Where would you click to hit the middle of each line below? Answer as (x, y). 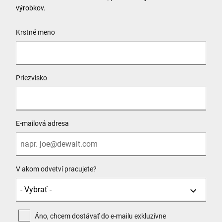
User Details (33, 24)
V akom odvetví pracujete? (56, 169)
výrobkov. (31, 8)
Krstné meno (35, 32)
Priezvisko (31, 78)
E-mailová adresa (42, 123)
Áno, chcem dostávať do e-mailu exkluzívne (100, 216)
